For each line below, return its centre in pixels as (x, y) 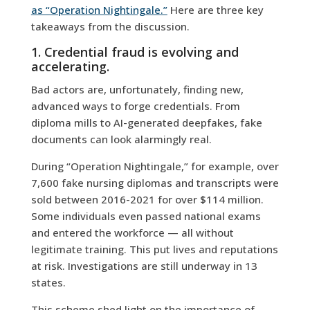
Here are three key (215, 9)
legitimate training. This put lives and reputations (154, 249)
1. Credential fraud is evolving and (135, 52)
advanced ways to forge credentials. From (135, 106)
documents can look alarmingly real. (121, 139)
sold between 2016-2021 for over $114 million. (147, 199)
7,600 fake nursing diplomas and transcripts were (155, 182)
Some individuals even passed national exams (146, 216)
